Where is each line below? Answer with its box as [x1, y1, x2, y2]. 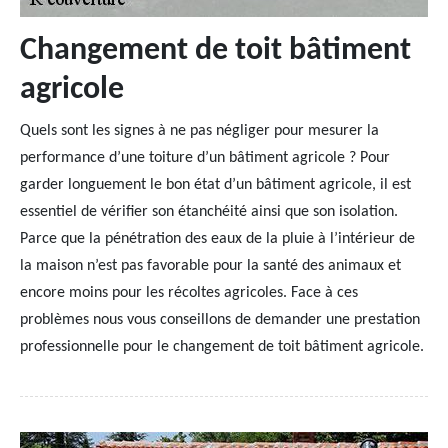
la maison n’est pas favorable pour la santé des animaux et [20, 258, 401, 274]
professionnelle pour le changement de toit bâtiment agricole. [20, 339, 424, 355]
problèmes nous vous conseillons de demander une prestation [20, 312, 420, 328]
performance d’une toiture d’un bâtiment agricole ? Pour [20, 150, 390, 166]
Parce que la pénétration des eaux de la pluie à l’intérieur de [20, 231, 415, 247]
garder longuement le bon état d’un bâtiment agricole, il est [20, 177, 411, 193]
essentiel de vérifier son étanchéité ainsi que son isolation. [20, 204, 398, 220]
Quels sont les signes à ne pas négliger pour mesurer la [20, 123, 379, 139]
